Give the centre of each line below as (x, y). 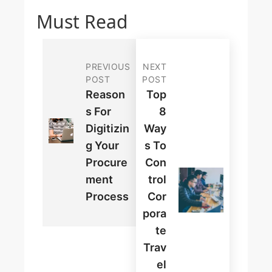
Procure (107, 163)
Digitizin (107, 129)
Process (107, 197)
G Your (102, 146)
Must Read (82, 22)
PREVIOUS (108, 67)
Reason (105, 95)
